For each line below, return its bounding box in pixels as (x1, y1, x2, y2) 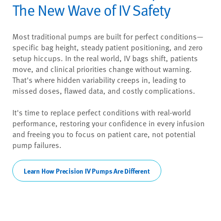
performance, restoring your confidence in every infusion (12, 117, 205, 128)
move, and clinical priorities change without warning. (12, 63, 192, 74)
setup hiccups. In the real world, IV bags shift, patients (12, 52, 198, 63)
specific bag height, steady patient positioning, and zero (12, 41, 203, 52)
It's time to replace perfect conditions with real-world (12, 106, 191, 117)
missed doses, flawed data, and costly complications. (12, 84, 195, 96)
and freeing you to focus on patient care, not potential (12, 128, 195, 139)
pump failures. (12, 139, 62, 150)
